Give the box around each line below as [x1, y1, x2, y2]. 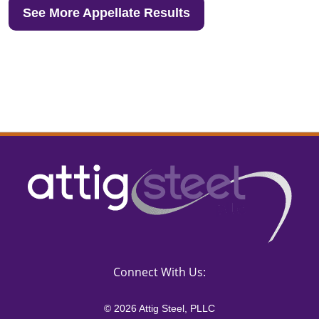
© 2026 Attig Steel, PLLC [104, 303, 215, 314]
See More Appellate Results [23, 6, 190, 20]
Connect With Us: [113, 264, 206, 280]
